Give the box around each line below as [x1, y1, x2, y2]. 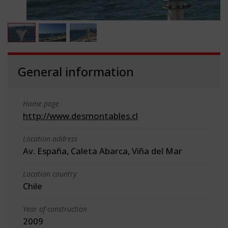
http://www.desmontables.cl [23, 109, 138, 122]
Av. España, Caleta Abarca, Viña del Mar [23, 145, 182, 157]
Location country [23, 168, 76, 179]
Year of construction [23, 204, 87, 214]
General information [18, 63, 134, 80]
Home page [23, 98, 59, 108]
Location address [23, 133, 77, 144]
